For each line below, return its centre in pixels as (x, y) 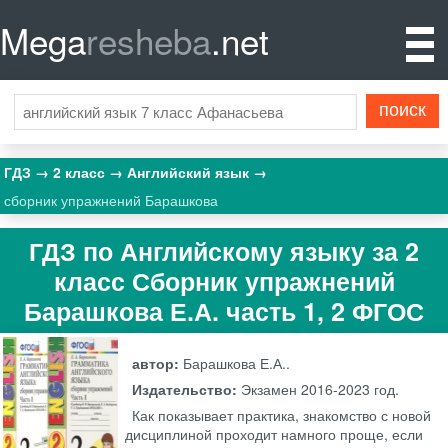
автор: (158, 363)
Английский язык (190, 172)
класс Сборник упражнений (224, 280)
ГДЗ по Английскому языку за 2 (224, 250)
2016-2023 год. (348, 389)
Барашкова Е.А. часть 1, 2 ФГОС (224, 310)
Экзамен (269, 389)
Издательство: (187, 389)
